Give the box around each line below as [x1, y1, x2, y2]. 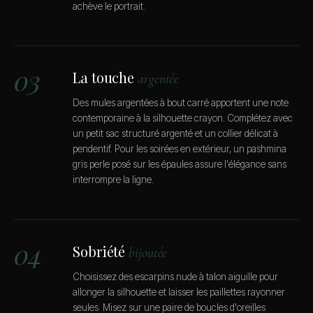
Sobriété [73, 241, 129, 261]
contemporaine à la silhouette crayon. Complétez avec [73, 112, 293, 124]
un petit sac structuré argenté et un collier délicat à [73, 128, 278, 140]
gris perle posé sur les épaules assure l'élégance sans [73, 159, 286, 170]
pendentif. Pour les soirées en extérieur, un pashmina [73, 143, 286, 155]
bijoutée [129, 244, 168, 261]
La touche [73, 68, 138, 87]
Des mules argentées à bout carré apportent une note [73, 97, 289, 109]
